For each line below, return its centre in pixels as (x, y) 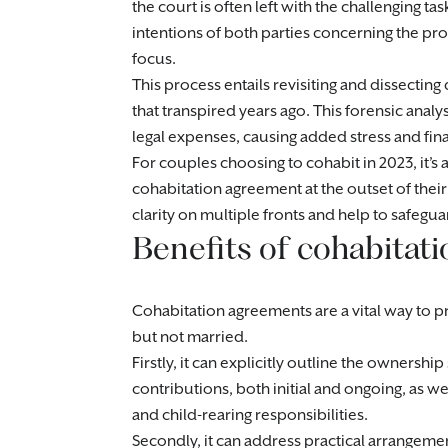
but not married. (190, 337)
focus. (154, 59)
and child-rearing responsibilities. (250, 415)
